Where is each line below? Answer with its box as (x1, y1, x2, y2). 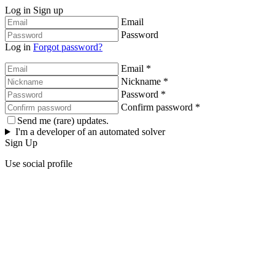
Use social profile (5, 158, 72, 169)
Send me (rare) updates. (17, 115, 109, 126)
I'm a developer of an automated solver (15, 126, 165, 137)
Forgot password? (33, 42, 103, 52)
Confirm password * (121, 102, 200, 112)
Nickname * (121, 76, 168, 87)
